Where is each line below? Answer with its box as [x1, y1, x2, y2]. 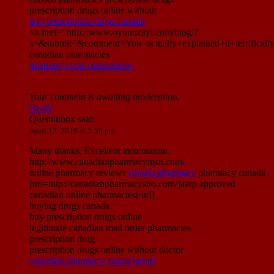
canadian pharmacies [29, 49, 109, 60]
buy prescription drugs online [29, 212, 142, 223]
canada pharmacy [128, 168, 196, 179]
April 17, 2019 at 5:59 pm [29, 126, 115, 136]
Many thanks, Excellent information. [29, 146, 170, 157]
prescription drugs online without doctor [29, 245, 183, 256]
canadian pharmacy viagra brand [29, 256, 155, 267]
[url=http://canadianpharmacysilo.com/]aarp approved [29, 179, 235, 190]
